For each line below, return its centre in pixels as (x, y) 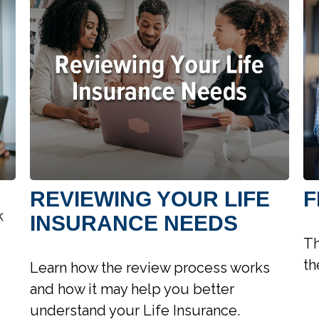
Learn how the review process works (150, 267)
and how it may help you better (132, 289)
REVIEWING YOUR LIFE (150, 199)
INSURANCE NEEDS (134, 223)
